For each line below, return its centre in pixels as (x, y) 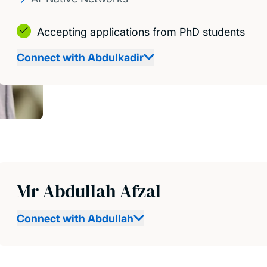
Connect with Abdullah (75, 218)
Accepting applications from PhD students (141, 32)
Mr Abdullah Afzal (89, 191)
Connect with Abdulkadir (80, 57)
